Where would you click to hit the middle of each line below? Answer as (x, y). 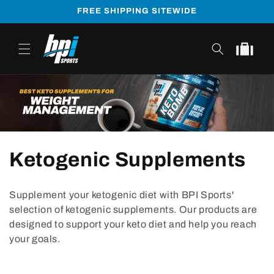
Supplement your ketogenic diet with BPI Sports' (122, 195)
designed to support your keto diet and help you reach (133, 224)
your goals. (35, 239)
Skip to (34, 8)
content (35, 19)
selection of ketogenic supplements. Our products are (133, 210)
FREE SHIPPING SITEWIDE (137, 11)
